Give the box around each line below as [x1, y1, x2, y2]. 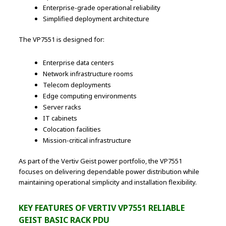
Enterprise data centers [43, 58, 115, 67]
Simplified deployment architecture [43, 14, 150, 23]
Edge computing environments [43, 91, 137, 100]
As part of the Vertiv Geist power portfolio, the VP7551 [19, 156, 183, 165]
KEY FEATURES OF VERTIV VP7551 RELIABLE [19, 202, 185, 213]
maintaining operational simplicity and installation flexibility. [19, 177, 197, 187]
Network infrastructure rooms [43, 69, 134, 78]
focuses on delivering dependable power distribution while [19, 166, 200, 176]
